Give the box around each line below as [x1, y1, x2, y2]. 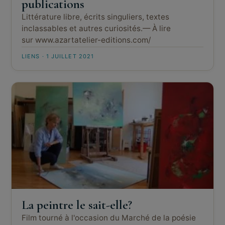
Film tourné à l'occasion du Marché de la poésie [22, 213, 196, 222]
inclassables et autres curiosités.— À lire [22, 24, 171, 33]
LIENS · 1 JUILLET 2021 [22, 53, 94, 60]
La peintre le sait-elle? [22, 197, 132, 212]
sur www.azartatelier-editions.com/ [22, 35, 151, 45]
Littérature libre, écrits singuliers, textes [22, 12, 169, 22]
